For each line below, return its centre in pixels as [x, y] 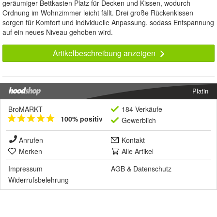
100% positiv [82, 119]
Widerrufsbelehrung [39, 180]
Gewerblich [139, 120]
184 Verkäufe [142, 109]
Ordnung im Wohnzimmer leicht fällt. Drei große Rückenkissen [98, 13]
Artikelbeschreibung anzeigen [105, 53]
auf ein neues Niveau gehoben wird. [58, 32]
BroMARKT [25, 109]
